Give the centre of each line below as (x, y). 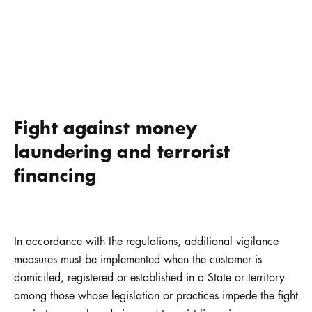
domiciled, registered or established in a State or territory (149, 278)
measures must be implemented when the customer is (138, 259)
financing (55, 175)
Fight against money (106, 127)
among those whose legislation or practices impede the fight (156, 296)
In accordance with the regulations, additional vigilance (146, 241)
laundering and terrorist (122, 151)
